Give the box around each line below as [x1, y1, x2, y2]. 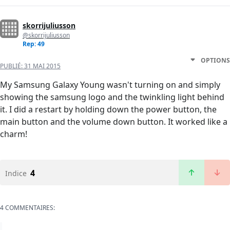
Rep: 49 [23, 40, 45, 49]
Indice [5, 168, 27, 179]
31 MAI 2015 [24, 62, 61, 71]
